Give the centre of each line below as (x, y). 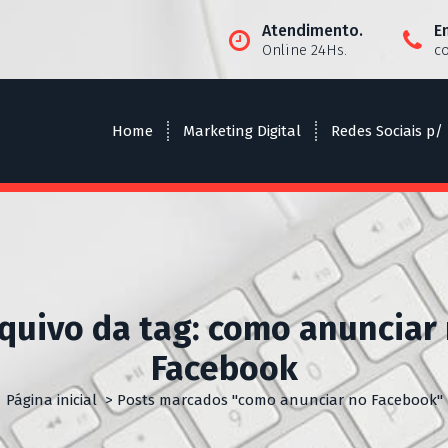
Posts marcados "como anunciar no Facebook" (279, 399)
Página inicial (51, 399)
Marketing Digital (242, 131)
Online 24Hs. (304, 49)
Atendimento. (312, 30)
